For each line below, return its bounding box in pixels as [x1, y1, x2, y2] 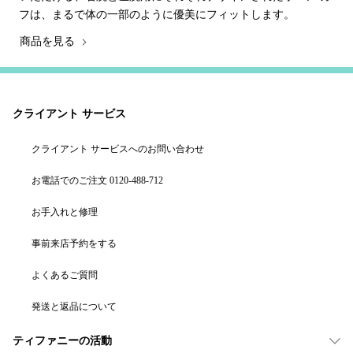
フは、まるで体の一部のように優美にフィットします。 [19, 8, 295, 20]
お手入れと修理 [32, 206, 98, 217]
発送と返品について [32, 300, 117, 312]
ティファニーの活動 [13, 334, 112, 347]
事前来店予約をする [32, 237, 117, 249]
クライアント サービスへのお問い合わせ [32, 143, 204, 154]
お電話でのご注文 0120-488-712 [32, 174, 163, 186]
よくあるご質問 [32, 269, 98, 281]
